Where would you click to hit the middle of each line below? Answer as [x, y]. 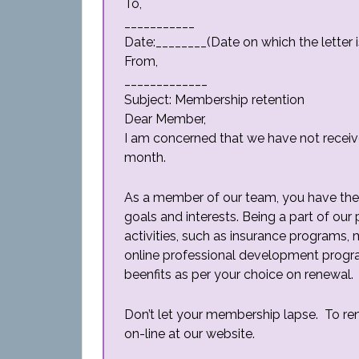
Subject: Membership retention [214, 100]
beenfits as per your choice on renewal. [239, 274]
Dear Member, [165, 119]
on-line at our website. [190, 334]
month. [145, 157]
